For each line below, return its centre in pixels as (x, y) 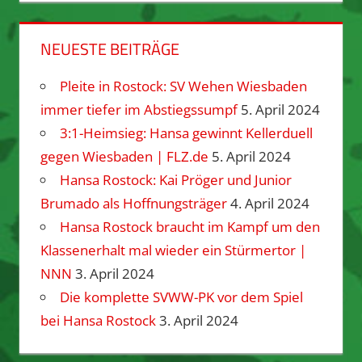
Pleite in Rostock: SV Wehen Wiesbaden (183, 86)
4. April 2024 (269, 204)
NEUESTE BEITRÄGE (109, 49)
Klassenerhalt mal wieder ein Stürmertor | (173, 250)
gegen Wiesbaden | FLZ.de (124, 157)
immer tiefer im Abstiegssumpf (139, 110)
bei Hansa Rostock (98, 321)
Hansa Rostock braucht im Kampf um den (189, 227)
